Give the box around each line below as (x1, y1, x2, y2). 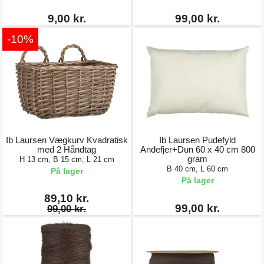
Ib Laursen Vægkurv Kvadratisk (5, 135, 128, 145)
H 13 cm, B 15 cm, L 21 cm (19, 155, 114, 164)
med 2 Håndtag (37, 144, 96, 154)
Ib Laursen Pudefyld (159, 135, 236, 145)
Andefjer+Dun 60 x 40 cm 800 (140, 144, 255, 154)
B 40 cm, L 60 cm (167, 164, 228, 173)
